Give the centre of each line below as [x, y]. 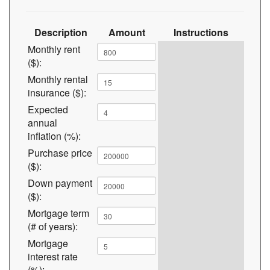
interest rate [53, 256]
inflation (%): [54, 136]
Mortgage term [58, 213]
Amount [127, 32]
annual [42, 123]
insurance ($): [57, 93]
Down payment [60, 183]
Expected [48, 109]
